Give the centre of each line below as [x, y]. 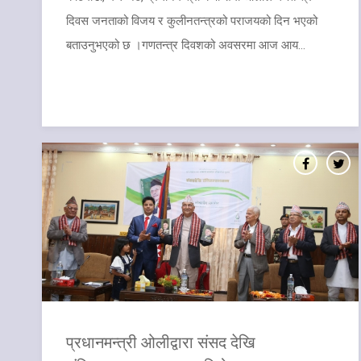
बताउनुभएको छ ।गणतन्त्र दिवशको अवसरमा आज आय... [186, 45]
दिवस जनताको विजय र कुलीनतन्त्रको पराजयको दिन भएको [192, 21]
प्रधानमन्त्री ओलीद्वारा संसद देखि [161, 341]
